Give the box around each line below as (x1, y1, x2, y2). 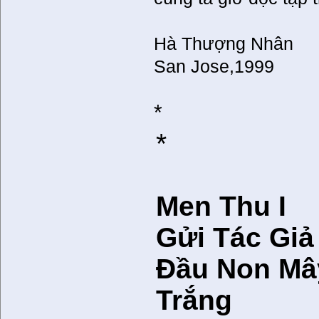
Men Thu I (156, 190, 287, 221)
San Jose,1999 (154, 56, 275, 76)
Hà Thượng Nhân (154, 33, 294, 53)
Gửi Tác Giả (156, 221, 315, 253)
